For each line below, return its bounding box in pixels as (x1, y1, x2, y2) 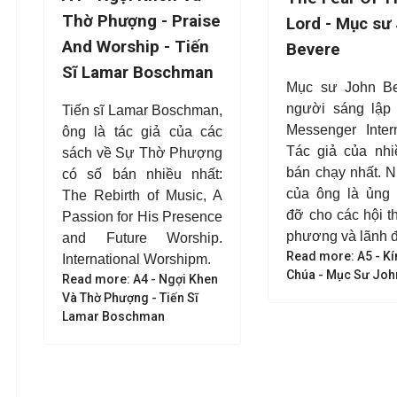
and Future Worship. (62, 230, 223, 245)
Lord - (286, 14, 337, 34)
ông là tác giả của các (62, 124, 223, 139)
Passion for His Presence (62, 209, 223, 224)
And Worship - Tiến (62, 37, 209, 57)
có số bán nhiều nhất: (62, 167, 223, 182)
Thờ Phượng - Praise (62, 12, 221, 31)
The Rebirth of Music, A (62, 188, 223, 203)
